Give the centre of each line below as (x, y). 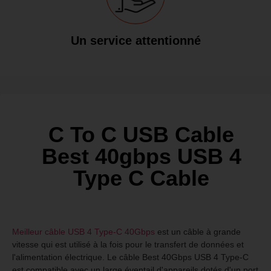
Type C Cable (142, 178)
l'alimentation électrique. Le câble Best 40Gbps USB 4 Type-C (130, 257)
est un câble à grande (198, 232)
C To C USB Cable (142, 135)
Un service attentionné (135, 41)
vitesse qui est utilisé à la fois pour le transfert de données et (128, 245)
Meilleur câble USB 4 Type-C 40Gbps (83, 232)
